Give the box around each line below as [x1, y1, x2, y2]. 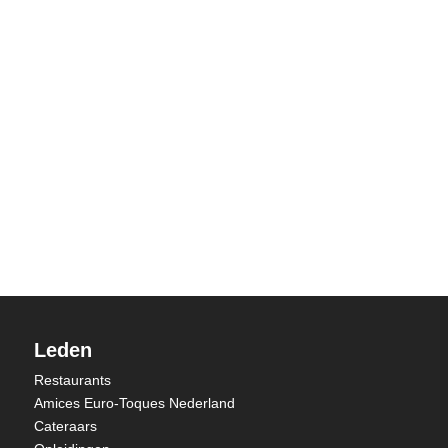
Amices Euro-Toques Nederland [33, 395, 235, 412]
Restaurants [33, 372, 111, 389]
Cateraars [33, 418, 97, 435]
